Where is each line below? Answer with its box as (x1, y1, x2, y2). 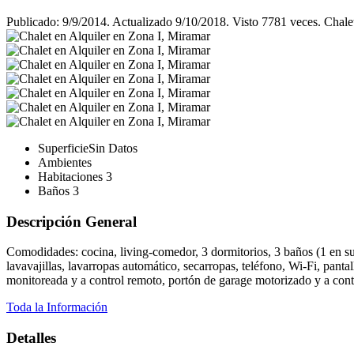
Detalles (6, 329, 56, 346)
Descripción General (6, 213, 137, 230)
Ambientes (38, 155, 92, 169)
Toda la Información (6, 300, 107, 314)
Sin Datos (88, 141, 137, 155)
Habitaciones (38, 169, 106, 183)
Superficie (38, 141, 88, 155)
